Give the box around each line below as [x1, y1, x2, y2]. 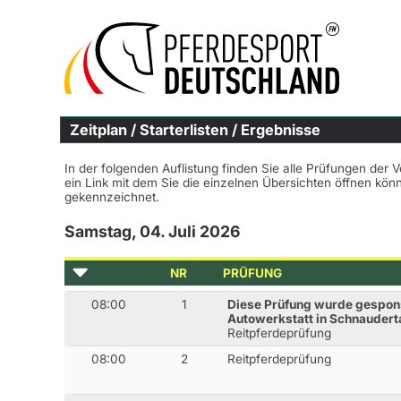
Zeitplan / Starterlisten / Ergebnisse [70, 121, 320, 139]
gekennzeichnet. [64, 190, 159, 204]
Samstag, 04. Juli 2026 [64, 222, 240, 241]
